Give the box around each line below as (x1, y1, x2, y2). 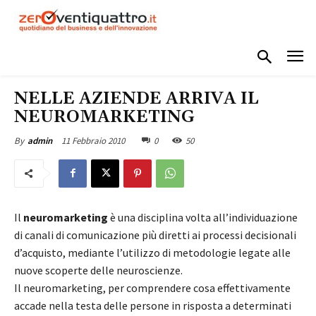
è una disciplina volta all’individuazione (108, 209, 298, 224)
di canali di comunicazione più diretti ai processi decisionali (14, 227, 296, 242)
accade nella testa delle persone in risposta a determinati (14, 298, 291, 312)
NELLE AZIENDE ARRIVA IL (14, 87, 259, 109)
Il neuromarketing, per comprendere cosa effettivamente (14, 280, 291, 295)
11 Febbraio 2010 (61, 134, 125, 147)
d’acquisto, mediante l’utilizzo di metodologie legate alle (14, 245, 291, 260)
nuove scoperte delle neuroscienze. (14, 262, 183, 277)
